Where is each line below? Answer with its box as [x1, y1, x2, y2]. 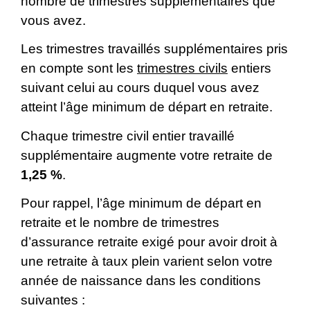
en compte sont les [21, 61, 137, 76]
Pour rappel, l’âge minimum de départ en [21, 196, 262, 211]
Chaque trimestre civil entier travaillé [21, 128, 235, 143]
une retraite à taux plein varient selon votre [21, 254, 273, 269]
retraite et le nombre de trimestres [21, 215, 219, 230]
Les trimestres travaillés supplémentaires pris [21, 42, 288, 57]
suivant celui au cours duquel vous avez [21, 80, 259, 95]
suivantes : [21, 293, 85, 308]
